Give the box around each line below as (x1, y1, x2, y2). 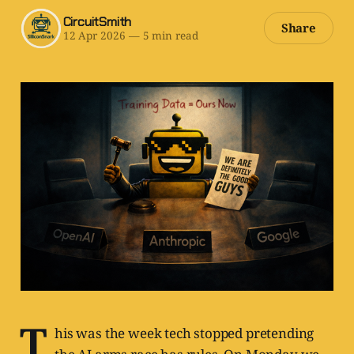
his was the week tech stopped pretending (55, 324, 314, 343)
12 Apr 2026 (62, 28, 126, 43)
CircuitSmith (62, 13, 132, 31)
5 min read (139, 28, 198, 43)
